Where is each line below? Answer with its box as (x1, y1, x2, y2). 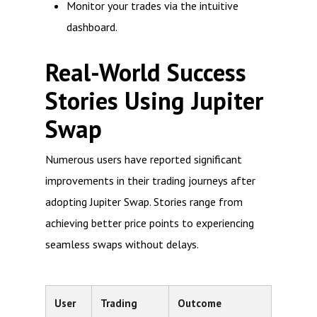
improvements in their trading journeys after (45, 173, 255, 188)
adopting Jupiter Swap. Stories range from (45, 195, 243, 209)
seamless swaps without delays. (45, 237, 199, 251)
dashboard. (67, 20, 117, 34)
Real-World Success (45, 57, 246, 88)
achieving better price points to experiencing (45, 216, 254, 230)
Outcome (178, 296, 221, 310)
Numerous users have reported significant (45, 152, 242, 166)
